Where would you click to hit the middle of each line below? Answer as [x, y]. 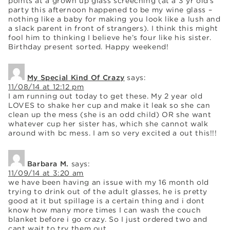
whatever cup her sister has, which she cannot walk [108, 123]
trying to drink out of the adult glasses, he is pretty [108, 191]
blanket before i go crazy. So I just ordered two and [108, 219]
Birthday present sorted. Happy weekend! [89, 46]
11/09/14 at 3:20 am [46, 173]
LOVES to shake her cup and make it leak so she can [109, 105]
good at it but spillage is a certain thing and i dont [107, 200]
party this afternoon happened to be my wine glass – [110, 9]
